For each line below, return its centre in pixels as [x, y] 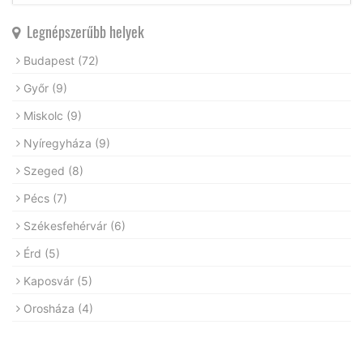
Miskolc [45, 115]
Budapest [51, 60]
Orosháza [51, 308]
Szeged [46, 170]
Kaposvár [50, 280]
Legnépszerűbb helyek [82, 31]
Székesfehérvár [67, 225]
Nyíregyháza [59, 143]
